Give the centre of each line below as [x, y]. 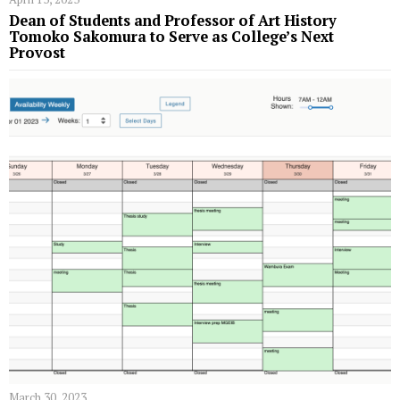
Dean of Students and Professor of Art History [173, 20]
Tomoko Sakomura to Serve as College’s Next [171, 36]
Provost [37, 52]
